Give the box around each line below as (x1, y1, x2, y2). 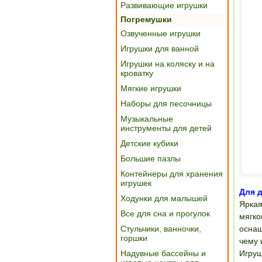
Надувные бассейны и (120, 249, 206, 258)
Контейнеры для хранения (120, 169, 223, 178)
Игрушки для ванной (120, 44, 199, 53)
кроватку (120, 68, 153, 78)
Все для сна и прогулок (120, 209, 210, 218)
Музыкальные (120, 114, 173, 123)
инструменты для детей (120, 123, 212, 133)
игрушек (120, 178, 151, 188)
